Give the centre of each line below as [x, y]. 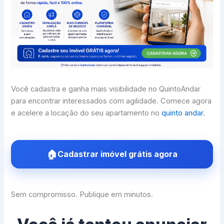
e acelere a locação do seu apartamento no [86, 113]
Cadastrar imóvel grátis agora [117, 154]
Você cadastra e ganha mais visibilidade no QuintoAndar [106, 89]
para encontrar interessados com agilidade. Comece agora [111, 101]
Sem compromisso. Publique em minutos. [82, 194]
